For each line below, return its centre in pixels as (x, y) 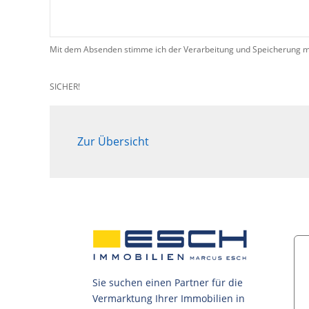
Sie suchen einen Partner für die (168, 283)
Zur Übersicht (113, 142)
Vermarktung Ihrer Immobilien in (169, 299)
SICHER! (67, 86)
